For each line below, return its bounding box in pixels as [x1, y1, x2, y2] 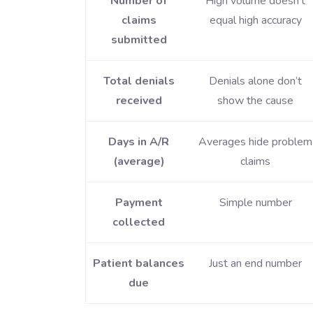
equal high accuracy [209, 13, 302, 29]
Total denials [103, 73, 175, 89]
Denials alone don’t [209, 73, 302, 89]
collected [112, 214, 165, 231]
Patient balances [93, 256, 184, 272]
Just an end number [209, 256, 302, 272]
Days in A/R [108, 134, 169, 150]
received [115, 93, 162, 109]
